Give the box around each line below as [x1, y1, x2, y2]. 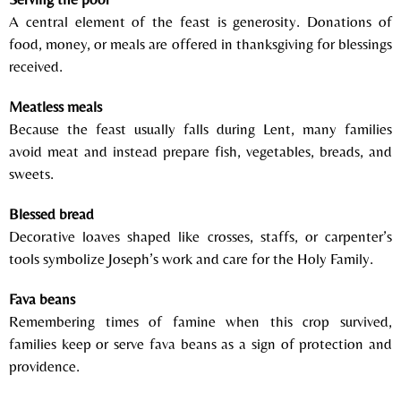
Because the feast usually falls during [9, 119, 263, 138]
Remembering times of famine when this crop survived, [9, 311, 392, 330]
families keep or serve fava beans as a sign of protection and [9, 334, 392, 353]
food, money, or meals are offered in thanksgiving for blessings [9, 34, 392, 53]
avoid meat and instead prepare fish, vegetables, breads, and [9, 141, 392, 160]
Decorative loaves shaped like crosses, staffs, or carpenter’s [9, 226, 392, 245]
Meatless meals [9, 97, 102, 115]
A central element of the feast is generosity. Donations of [9, 12, 392, 30]
